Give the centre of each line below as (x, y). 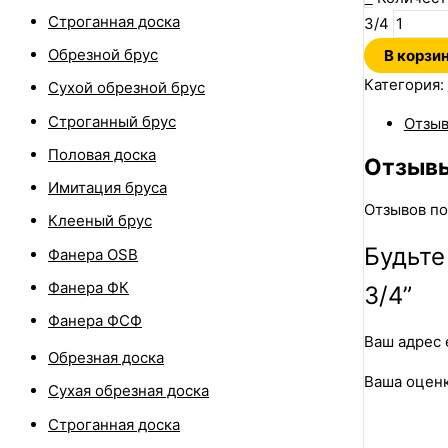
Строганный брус (112, 121)
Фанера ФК (88, 287)
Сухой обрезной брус (126, 88)
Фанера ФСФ (95, 321)
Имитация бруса (107, 188)
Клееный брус (100, 221)
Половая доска (102, 154)
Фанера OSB (93, 254)
